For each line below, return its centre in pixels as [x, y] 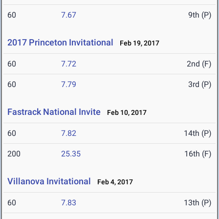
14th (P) [198, 133]
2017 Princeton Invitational [60, 43]
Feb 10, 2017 [125, 113]
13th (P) [198, 203]
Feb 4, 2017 [113, 182]
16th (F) [198, 154]
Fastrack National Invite [54, 112]
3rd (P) [200, 85]
